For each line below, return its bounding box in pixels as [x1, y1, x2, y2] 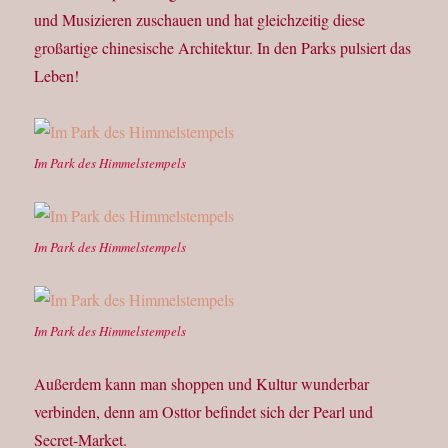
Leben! [34, 65, 80, 87]
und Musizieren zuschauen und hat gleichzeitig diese [34, 9, 366, 31]
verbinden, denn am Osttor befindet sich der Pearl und [34, 401, 374, 423]
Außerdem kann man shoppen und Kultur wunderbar [34, 373, 370, 395]
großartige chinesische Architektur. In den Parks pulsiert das [34, 37, 412, 59]
